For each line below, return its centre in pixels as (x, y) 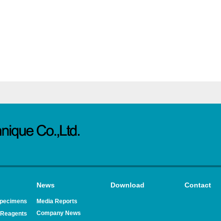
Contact (198, 185)
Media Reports (57, 201)
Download (128, 185)
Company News (59, 213)
